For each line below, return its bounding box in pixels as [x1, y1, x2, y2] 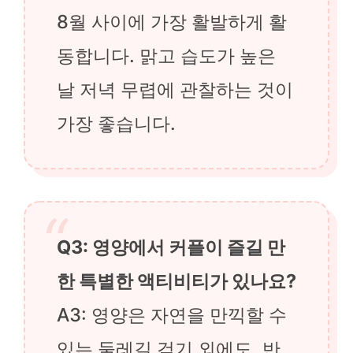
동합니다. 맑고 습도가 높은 [57, 43, 276, 67]
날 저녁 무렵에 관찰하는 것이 [57, 77, 293, 101]
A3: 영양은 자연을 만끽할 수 [57, 303, 287, 326]
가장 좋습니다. [57, 111, 176, 135]
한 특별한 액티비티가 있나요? [57, 269, 296, 292]
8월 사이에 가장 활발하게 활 [57, 9, 287, 33]
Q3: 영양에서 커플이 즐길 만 [57, 235, 285, 258]
